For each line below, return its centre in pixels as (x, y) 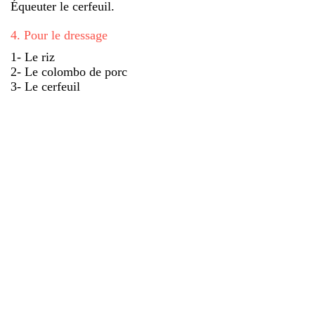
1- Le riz (33, 57)
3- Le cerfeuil (45, 86)
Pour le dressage (66, 35)
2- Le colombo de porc (69, 71)
